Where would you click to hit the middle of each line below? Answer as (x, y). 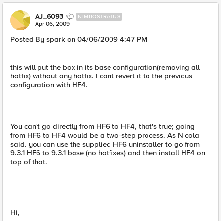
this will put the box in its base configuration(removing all (105, 67)
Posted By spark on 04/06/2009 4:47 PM (79, 39)
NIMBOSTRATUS (99, 17)
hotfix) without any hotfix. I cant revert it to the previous (101, 76)
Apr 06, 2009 (52, 24)
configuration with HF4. (49, 85)
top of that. (29, 162)
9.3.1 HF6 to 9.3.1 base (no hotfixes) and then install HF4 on (108, 153)
